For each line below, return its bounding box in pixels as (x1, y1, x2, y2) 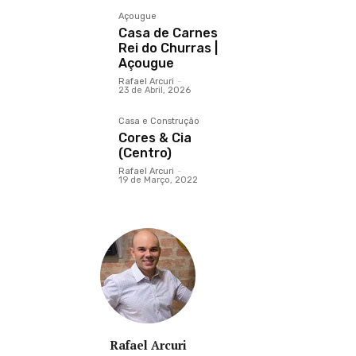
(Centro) (118, 145, 172, 161)
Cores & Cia (118, 130, 192, 146)
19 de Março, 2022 (118, 175, 199, 186)
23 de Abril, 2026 (118, 85, 192, 96)
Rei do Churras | (118, 41, 219, 56)
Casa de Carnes (118, 25, 219, 41)
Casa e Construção (118, 116, 200, 127)
